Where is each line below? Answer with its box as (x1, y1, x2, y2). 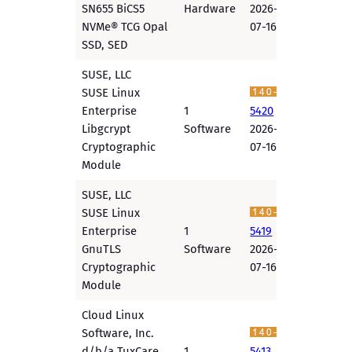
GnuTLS (82, 242, 122, 257)
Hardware (184, 2, 236, 16)
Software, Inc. (82, 326, 155, 341)
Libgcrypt (82, 122, 131, 137)
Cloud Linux (82, 308, 145, 323)
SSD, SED (82, 38, 128, 53)
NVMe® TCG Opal (82, 20, 168, 35)
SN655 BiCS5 (82, 2, 145, 16)
